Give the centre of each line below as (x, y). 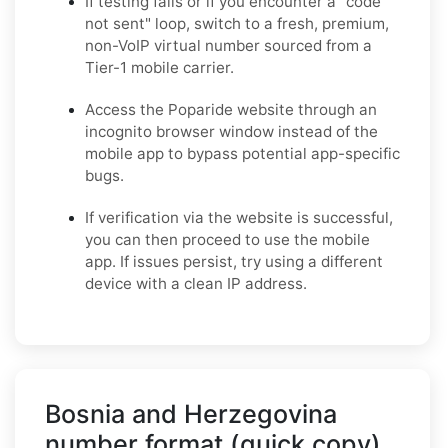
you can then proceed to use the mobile (227, 239)
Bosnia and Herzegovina (191, 413)
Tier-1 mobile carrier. (159, 67)
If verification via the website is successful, (239, 217)
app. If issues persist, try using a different (234, 261)
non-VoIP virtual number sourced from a (228, 45)
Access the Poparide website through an (231, 109)
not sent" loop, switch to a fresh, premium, (237, 23)
